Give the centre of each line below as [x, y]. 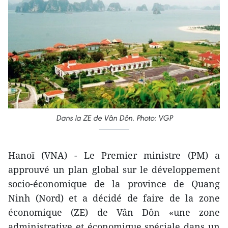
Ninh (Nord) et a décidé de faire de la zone [114, 198]
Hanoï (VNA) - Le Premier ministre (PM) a [114, 155]
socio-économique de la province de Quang [114, 183]
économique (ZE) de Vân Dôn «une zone [114, 212]
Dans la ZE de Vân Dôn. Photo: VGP [114, 118]
